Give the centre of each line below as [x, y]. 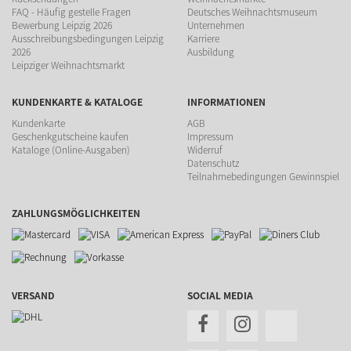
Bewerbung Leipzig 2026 [62, 25]
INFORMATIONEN [226, 102]
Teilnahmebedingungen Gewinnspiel [263, 177]
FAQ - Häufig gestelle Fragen [71, 12]
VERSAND [33, 296]
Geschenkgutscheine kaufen [70, 137]
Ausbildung [211, 52]
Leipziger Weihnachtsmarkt [68, 65]
